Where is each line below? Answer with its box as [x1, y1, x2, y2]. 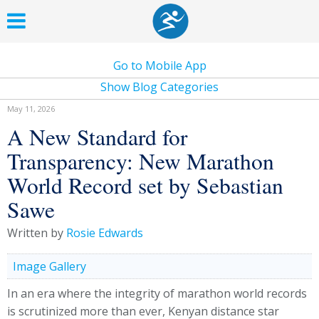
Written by [7, 225, 66, 241]
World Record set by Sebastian [7, 170, 283, 200]
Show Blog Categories [100, 79, 219, 95]
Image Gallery [13, 258, 86, 274]
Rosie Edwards [66, 225, 143, 241]
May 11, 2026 [7, 103, 55, 114]
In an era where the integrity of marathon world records [7, 286, 307, 301]
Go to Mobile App [113, 58, 206, 73]
